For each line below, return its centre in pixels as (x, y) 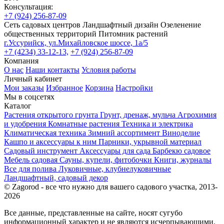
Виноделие (181, 132)
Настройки (134, 87)
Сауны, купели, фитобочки (107, 159)
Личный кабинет (33, 78)
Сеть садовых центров (42, 24)
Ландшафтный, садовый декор (56, 177)
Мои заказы (24, 87)
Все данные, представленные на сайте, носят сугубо (93, 212)
